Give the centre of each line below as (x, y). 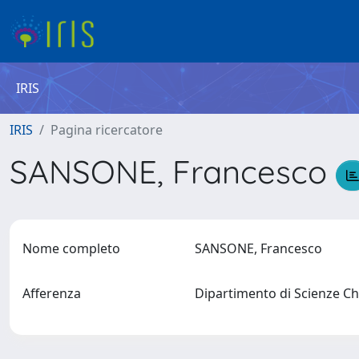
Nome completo (71, 248)
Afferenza (52, 293)
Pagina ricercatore (107, 130)
